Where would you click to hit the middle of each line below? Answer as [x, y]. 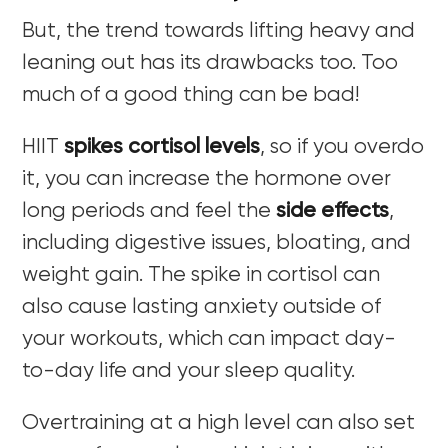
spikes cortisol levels [162, 147]
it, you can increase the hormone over [207, 179]
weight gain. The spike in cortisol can [201, 275]
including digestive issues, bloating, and [217, 243]
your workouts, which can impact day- [209, 339]
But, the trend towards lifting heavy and [219, 31]
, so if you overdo [342, 147]
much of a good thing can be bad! [191, 95]
